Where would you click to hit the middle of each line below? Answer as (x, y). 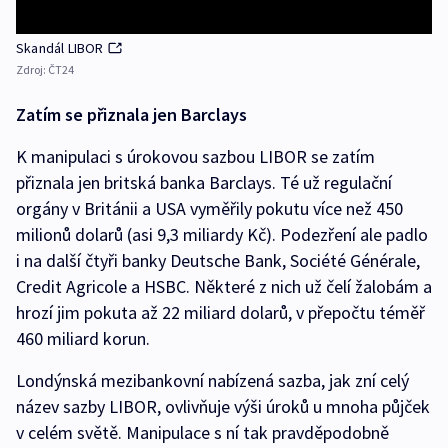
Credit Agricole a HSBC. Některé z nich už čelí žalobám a (224, 287)
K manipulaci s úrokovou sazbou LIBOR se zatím (195, 157)
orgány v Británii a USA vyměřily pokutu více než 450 (209, 209)
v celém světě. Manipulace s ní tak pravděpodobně (202, 433)
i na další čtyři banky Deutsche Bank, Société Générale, (218, 261)
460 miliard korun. (83, 339)
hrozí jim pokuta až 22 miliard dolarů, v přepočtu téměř (220, 313)
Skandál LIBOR (60, 48)
